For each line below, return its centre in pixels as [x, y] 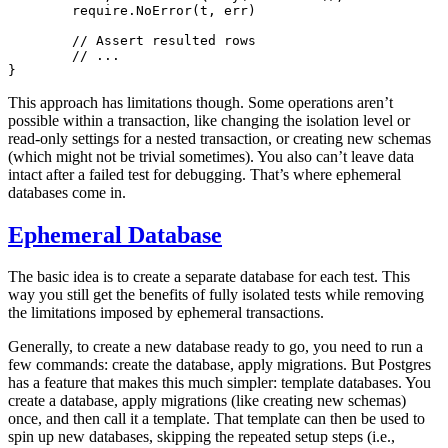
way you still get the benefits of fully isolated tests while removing [216, 295]
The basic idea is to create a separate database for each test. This [209, 277]
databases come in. [67, 192]
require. [104, 10]
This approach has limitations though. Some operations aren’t [200, 102]
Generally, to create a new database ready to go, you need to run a [215, 347]
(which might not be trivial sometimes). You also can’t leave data [211, 156]
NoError [164, 10]
